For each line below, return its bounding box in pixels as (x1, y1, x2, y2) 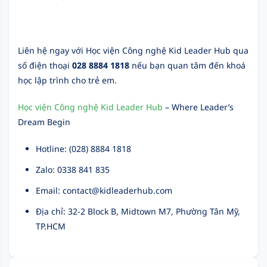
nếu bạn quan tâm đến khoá (129, 59, 246, 71)
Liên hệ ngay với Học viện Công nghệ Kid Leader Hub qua (18, 44, 249, 56)
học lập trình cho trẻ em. (18, 74, 117, 86)
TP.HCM (36, 220, 66, 232)
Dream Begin (18, 116, 70, 128)
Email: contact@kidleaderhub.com (36, 184, 172, 196)
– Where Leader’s (163, 101, 234, 113)
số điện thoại (18, 59, 72, 71)
